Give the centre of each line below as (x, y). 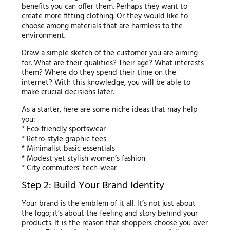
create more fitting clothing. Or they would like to (104, 16)
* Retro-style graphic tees (64, 139)
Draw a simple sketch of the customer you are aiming (109, 53)
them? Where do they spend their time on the (99, 73)
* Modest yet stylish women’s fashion (83, 158)
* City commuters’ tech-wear (69, 168)
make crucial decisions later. (68, 92)
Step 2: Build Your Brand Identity (93, 186)
